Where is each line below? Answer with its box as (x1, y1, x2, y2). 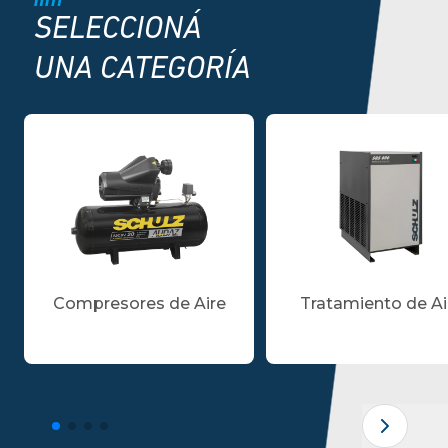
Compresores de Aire (52, 294, 226, 313)
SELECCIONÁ (34, 14, 203, 46)
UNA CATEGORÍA (34, 54, 252, 86)
